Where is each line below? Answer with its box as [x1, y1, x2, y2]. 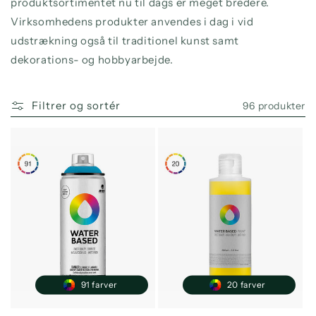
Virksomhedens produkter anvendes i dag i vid [11, 15, 254, 28]
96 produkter [242, 99, 305, 112]
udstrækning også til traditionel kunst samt [11, 34, 239, 47]
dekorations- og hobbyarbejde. [11, 53, 174, 66]
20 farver [227, 279, 266, 291]
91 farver [80, 279, 118, 291]
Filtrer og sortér [32, 99, 121, 112]
